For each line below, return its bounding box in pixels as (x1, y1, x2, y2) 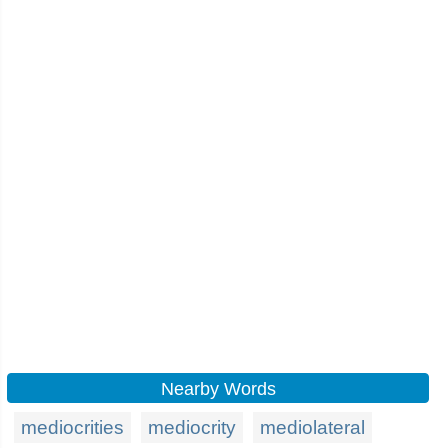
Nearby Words (160, 379, 276, 399)
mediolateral (260, 417, 365, 438)
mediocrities (21, 417, 124, 438)
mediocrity (148, 417, 236, 438)
